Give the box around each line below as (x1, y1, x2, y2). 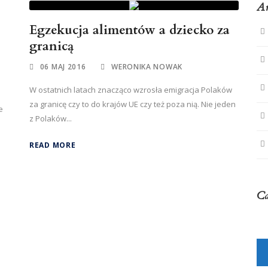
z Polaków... (29, 113, 72, 124)
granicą (29, 38, 74, 55)
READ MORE (29, 140, 76, 150)
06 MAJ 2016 (39, 62, 86, 72)
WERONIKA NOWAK (111, 62, 182, 72)
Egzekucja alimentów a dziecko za (29, 22, 230, 39)
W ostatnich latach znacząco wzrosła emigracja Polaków (29, 84, 232, 95)
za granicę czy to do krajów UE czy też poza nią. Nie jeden (29, 99, 236, 109)
